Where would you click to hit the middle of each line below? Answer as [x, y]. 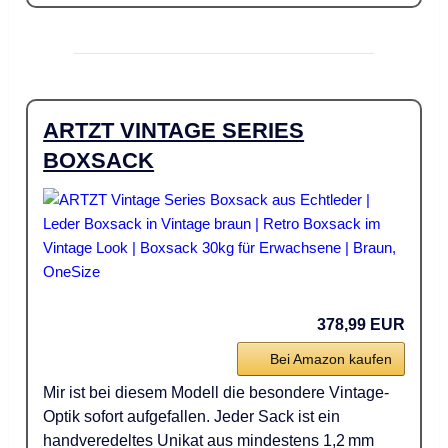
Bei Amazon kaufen [330, 359]
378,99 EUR [360, 325]
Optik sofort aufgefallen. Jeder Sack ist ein [192, 417]
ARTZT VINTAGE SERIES [174, 131]
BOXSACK [99, 161]
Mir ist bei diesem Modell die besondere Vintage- [216, 393]
